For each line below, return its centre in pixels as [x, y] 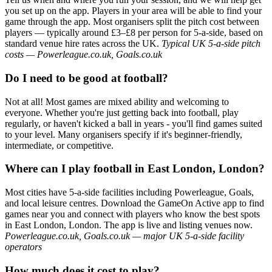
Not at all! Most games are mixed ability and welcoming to [117, 101]
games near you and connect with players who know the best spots [132, 214]
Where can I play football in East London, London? [135, 169]
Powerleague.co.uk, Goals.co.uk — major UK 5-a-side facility [124, 236]
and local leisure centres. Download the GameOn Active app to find [134, 203]
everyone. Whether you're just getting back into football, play [122, 112]
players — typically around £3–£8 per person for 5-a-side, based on [134, 33]
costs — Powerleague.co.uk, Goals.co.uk [83, 55]
